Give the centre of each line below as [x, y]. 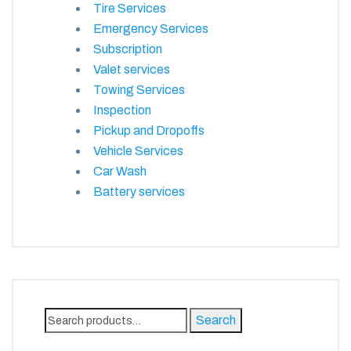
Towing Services [139, 89]
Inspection [122, 110]
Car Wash [120, 171]
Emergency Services [151, 28]
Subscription [128, 49]
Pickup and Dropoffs [149, 130]
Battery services [139, 191]
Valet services [132, 69]
